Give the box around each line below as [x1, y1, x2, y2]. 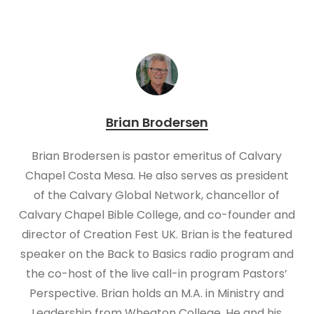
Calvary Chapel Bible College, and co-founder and [18, 207, 295, 224]
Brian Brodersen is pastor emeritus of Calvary [32, 148, 282, 165]
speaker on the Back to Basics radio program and [20, 246, 294, 263]
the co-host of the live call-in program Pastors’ [26, 266, 288, 282]
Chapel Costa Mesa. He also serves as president [25, 168, 289, 184]
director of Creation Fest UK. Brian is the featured [21, 226, 292, 243]
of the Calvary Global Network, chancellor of [34, 187, 280, 204]
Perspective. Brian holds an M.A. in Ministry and [29, 285, 285, 302]
